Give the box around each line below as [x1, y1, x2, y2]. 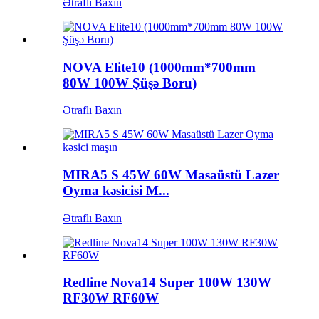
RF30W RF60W [63, 291, 159, 306]
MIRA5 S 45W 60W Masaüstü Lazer [63, 167, 279, 182]
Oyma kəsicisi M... [63, 183, 169, 198]
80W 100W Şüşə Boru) [63, 75, 197, 90]
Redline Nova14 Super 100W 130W [63, 275, 271, 291]
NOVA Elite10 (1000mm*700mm [63, 59, 256, 75]
